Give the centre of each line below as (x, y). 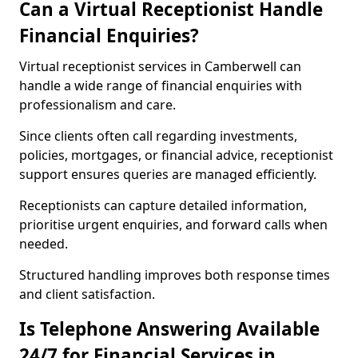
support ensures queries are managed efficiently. (168, 174)
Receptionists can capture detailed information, (163, 205)
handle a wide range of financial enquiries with (161, 86)
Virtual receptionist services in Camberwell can (160, 66)
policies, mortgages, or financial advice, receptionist (176, 155)
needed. (44, 244)
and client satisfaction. (87, 294)
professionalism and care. (97, 105)
